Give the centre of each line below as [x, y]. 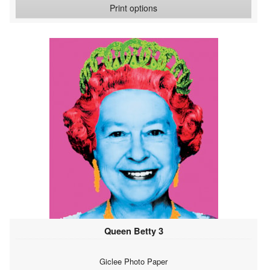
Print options [133, 8]
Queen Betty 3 [133, 231]
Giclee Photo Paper [133, 261]
